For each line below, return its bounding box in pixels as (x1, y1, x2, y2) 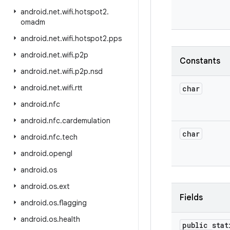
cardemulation (62, 116, 110, 125)
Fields (180, 193, 203, 203)
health (59, 215, 80, 224)
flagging (59, 198, 87, 207)
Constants (180, 56, 220, 66)
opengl (49, 149, 72, 158)
